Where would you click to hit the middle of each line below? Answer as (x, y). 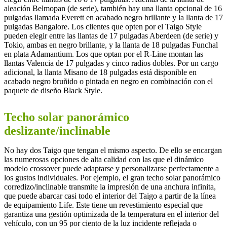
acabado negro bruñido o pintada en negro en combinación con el (108, 81)
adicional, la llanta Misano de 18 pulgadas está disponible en (100, 72)
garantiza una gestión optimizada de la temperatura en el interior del (111, 214)
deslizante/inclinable (57, 130)
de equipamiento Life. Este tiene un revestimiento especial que (103, 205)
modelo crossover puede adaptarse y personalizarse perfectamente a (111, 168)
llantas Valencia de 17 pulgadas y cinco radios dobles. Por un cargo (111, 63)
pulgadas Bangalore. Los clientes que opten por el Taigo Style (103, 26)
